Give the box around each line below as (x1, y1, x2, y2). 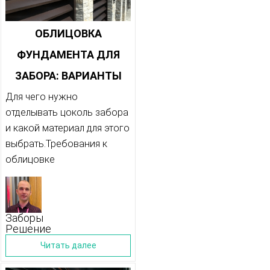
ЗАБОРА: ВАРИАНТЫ (14, 69, 122, 83)
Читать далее (40, 240, 96, 251)
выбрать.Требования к (5, 138, 107, 150)
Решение (5, 222, 51, 236)
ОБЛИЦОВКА (34, 27, 102, 40)
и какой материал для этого (5, 122, 130, 134)
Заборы (5, 212, 43, 225)
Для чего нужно (5, 91, 78, 103)
